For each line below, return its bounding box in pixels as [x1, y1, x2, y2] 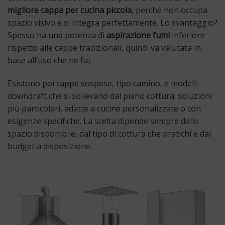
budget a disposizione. [8, 141, 92, 152]
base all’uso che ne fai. [8, 55, 91, 66]
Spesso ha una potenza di [8, 30, 106, 41]
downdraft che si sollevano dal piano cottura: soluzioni [8, 90, 212, 102]
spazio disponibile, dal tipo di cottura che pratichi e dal [8, 128, 211, 140]
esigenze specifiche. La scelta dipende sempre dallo [8, 116, 199, 127]
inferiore [170, 30, 205, 41]
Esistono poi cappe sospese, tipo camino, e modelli [8, 78, 198, 89]
